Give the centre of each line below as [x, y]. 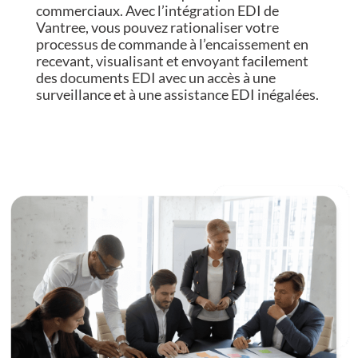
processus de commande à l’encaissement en [172, 44]
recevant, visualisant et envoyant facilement [172, 61]
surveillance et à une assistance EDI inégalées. [177, 95]
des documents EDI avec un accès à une [155, 78]
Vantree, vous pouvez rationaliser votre [157, 28]
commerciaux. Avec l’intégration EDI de [157, 11]
